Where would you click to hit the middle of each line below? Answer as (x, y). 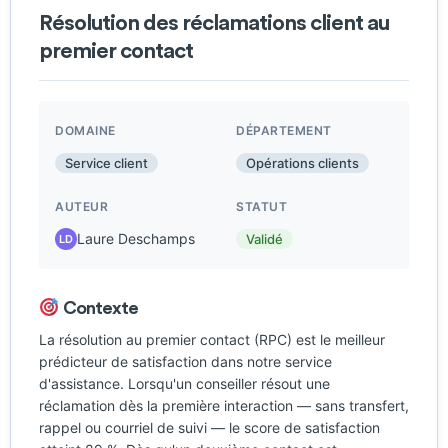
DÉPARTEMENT (284, 130)
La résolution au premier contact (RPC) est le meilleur (212, 339)
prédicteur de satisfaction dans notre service (185, 361)
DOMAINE (85, 130)
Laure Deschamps (136, 238)
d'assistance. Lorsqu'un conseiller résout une (184, 383)
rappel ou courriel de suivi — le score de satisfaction (209, 427)
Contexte (98, 307)
